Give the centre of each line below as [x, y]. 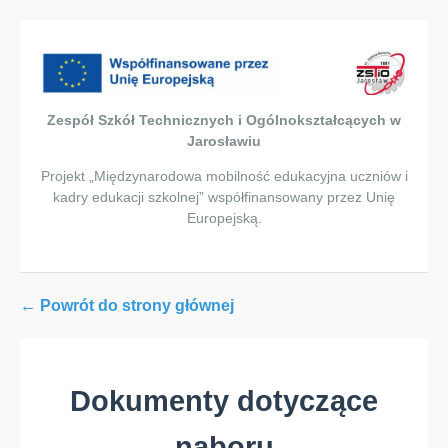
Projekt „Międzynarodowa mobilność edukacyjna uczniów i [224, 176]
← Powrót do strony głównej [127, 306]
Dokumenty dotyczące [224, 400]
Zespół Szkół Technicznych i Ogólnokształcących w [224, 121]
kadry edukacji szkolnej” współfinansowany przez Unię [224, 197]
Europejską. [224, 218]
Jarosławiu [224, 142]
